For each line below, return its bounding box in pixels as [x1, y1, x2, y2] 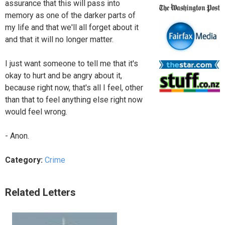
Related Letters [5, 186, 76, 198]
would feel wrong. [5, 106, 67, 117]
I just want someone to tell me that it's [5, 58, 138, 68]
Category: [5, 155, 45, 165]
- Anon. [5, 131, 29, 141]
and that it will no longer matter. [5, 34, 114, 44]
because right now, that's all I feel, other [5, 82, 143, 92]
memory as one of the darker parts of [5, 10, 136, 20]
